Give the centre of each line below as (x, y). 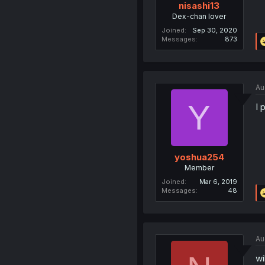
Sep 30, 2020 (214, 30)
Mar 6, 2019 (218, 181)
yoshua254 (199, 157)
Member (199, 167)
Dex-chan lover (199, 17)
